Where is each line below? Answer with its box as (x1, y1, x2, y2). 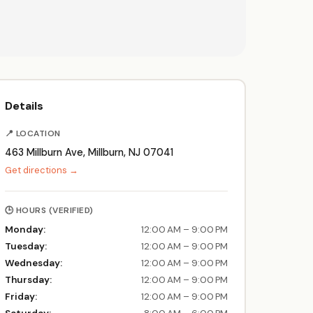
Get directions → (4, 163, 78, 176)
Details (4, 98, 43, 113)
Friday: (4, 290, 37, 303)
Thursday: (4, 273, 52, 286)
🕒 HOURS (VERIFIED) (4, 204, 94, 216)
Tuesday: (4, 240, 47, 252)
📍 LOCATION (4, 127, 61, 139)
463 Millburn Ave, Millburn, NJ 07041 (4, 145, 173, 159)
